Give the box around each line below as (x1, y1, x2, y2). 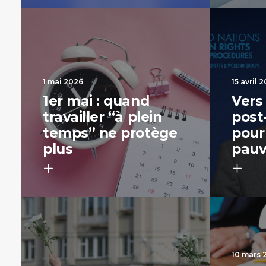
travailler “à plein (43, 109, 162, 125)
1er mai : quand (43, 93, 150, 109)
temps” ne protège (43, 125, 178, 141)
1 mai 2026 (43, 77, 83, 86)
